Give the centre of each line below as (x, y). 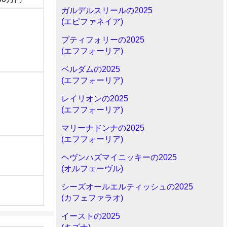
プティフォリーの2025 (103, 40)
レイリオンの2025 (95, 99)
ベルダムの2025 (91, 69)
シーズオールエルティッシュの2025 (127, 187)
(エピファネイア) (92, 22)
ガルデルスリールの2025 (107, 10)
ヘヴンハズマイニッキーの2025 (119, 157)
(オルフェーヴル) (92, 168)
